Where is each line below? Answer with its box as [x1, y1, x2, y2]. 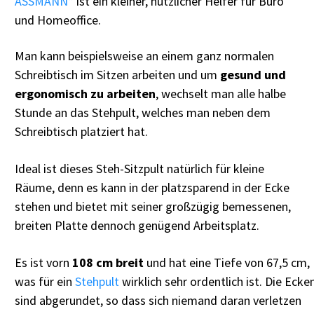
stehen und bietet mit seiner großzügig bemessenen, [15, 198, 291, 215]
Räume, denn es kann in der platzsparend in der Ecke [15, 179, 289, 196]
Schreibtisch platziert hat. [15, 123, 148, 140]
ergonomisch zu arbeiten [15, 86, 156, 102]
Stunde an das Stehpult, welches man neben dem [15, 104, 271, 121]
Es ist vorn [15, 254, 72, 271]
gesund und [220, 67, 286, 83]
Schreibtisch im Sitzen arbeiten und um [15, 67, 220, 83]
